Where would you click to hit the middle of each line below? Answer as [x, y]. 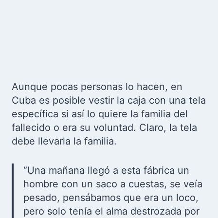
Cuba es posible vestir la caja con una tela [109, 100]
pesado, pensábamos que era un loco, [111, 198]
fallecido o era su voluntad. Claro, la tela [104, 128]
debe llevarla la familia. [64, 141]
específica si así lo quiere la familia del [100, 114]
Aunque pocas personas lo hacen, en [97, 87]
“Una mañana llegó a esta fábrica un [106, 171]
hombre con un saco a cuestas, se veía [113, 184]
